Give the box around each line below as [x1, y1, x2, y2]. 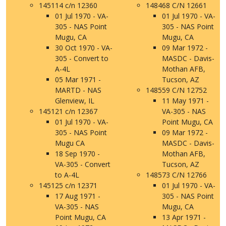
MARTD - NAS [55, 85, 101, 95]
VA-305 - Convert [55, 159, 110, 169]
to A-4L [55, 170, 79, 180]
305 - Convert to [55, 53, 108, 63]
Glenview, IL [55, 96, 94, 105]
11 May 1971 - [162, 96, 209, 105]
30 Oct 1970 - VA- [55, 43, 112, 52]
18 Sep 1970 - [55, 149, 100, 158]
